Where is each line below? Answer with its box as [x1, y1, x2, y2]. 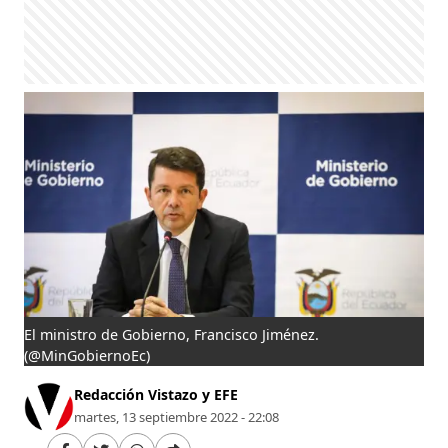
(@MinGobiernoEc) [24, 345, 151, 365]
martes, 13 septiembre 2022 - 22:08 [74, 407, 280, 426]
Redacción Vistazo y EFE [74, 384, 239, 404]
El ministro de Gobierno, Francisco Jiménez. [24, 324, 320, 344]
